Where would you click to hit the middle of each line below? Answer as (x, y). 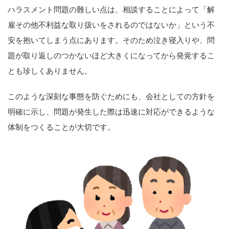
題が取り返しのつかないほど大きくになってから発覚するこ (111, 56)
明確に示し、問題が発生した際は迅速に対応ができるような (111, 112)
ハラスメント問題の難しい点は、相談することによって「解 (111, 10)
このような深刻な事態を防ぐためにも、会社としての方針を (111, 97)
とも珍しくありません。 (50, 71)
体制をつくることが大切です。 (61, 127)
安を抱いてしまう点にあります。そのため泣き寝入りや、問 (111, 40)
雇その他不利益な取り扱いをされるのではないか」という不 (111, 25)
